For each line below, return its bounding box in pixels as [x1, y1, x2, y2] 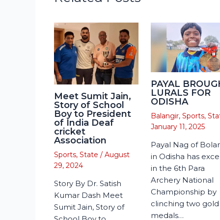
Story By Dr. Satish [54, 179, 121, 189]
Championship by [151, 187, 217, 197]
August [104, 150, 130, 160]
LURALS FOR [151, 87, 211, 99]
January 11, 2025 [151, 122, 205, 132]
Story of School [54, 100, 124, 111]
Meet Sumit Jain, [54, 91, 131, 102]
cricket [54, 126, 85, 137]
